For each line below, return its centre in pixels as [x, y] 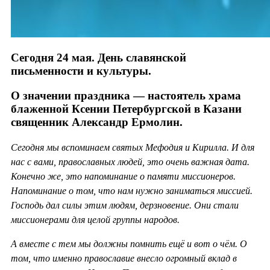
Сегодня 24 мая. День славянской [99, 58]
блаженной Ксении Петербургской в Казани [126, 108]
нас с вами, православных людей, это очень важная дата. [130, 162]
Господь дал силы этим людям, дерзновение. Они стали [125, 205]
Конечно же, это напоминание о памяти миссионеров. [123, 176]
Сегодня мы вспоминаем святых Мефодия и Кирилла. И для [133, 147]
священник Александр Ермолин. [97, 122]
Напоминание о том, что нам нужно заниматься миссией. [132, 190]
